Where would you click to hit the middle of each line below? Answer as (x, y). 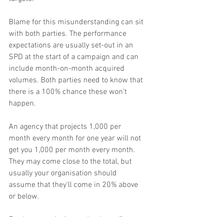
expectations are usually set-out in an (72, 46)
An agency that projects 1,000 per (66, 127)
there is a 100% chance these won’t (69, 92)
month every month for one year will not (76, 139)
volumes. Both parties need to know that (77, 81)
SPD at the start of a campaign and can (75, 57)
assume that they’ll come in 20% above (74, 185)
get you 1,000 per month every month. (73, 150)
